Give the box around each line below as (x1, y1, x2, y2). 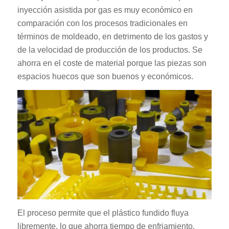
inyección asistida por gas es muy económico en (17, 5, 193, 14)
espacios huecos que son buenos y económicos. (17, 72, 193, 81)
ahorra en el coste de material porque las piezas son (17, 58, 207, 67)
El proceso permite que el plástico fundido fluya (17, 208, 189, 217)
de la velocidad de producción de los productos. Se (17, 45, 202, 54)
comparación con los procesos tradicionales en (17, 18, 188, 28)
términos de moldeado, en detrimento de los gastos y (17, 32, 208, 41)
